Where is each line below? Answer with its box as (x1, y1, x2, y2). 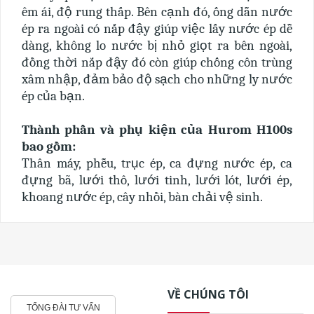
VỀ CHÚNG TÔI (168, 287, 249, 302)
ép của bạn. (22, 88, 85, 104)
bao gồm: (22, 139, 76, 154)
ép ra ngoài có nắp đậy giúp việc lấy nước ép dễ (22, 21, 292, 36)
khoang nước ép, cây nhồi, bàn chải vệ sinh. (22, 189, 263, 205)
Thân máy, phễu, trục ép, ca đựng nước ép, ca (22, 156, 292, 171)
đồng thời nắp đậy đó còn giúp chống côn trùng (22, 55, 292, 70)
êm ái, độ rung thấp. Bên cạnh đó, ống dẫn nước (22, 4, 292, 20)
